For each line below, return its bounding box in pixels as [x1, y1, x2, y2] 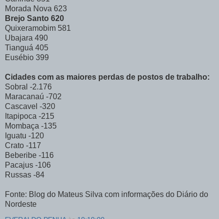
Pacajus [5, 161, 33, 170]
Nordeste [5, 200, 39, 209]
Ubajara [5, 34, 33, 43]
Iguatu [5, 131, 26, 140]
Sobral [5, 83, 28, 91]
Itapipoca [5, 112, 37, 121]
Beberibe [5, 151, 37, 160]
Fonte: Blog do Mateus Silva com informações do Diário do [5, 190, 208, 199]
